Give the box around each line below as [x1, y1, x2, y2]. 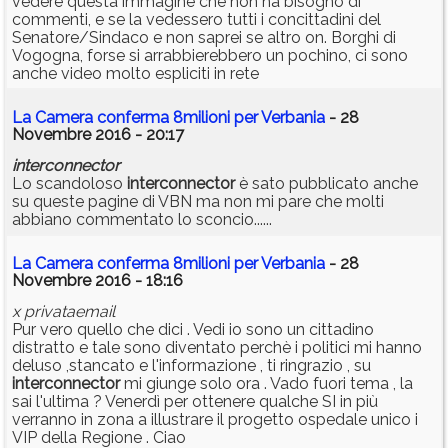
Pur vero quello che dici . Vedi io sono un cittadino [12, 320, 374, 340]
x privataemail [12, 302, 115, 322]
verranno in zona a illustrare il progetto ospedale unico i [12, 410, 418, 430]
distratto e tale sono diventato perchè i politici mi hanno [12, 338, 422, 358]
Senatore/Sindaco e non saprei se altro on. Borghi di [12, 28, 396, 48]
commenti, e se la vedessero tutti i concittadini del [12, 10, 381, 30]
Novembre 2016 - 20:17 [12, 125, 184, 145]
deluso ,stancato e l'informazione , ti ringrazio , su [12, 356, 371, 376]
